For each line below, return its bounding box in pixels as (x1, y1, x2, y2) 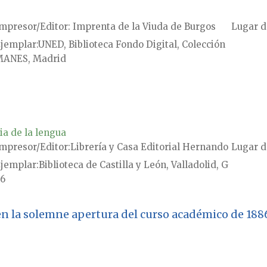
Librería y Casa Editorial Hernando (70, 141, 228, 153)
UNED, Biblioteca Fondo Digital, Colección (38, 39, 225, 51)
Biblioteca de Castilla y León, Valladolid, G (38, 159, 228, 171)
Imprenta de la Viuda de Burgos (70, 21, 216, 33)
